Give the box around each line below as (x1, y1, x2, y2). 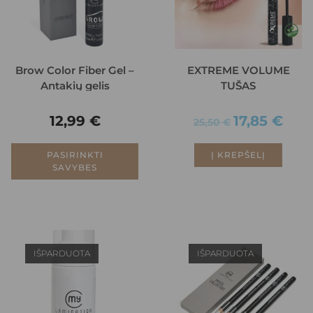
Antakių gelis (40, 78, 110, 92)
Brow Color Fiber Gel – (15, 63, 134, 77)
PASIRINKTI (46, 149, 103, 160)
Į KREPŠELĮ (211, 149, 265, 160)
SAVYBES (52, 161, 97, 173)
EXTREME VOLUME (187, 63, 290, 77)
